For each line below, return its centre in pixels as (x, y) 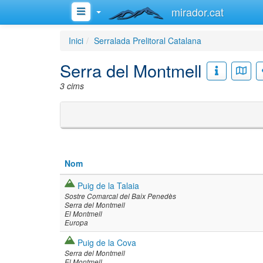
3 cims (72, 86)
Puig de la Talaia (108, 186)
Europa (76, 222)
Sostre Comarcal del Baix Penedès (120, 196)
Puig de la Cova (107, 242)
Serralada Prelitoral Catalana (148, 41)
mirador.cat (198, 11)
